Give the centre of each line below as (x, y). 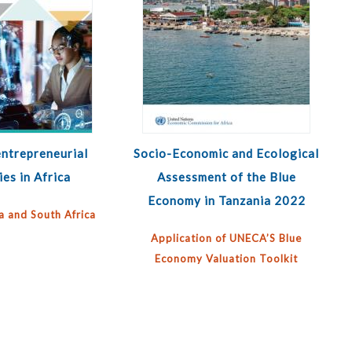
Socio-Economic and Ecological (227, 153)
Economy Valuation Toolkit (227, 258)
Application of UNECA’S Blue (227, 238)
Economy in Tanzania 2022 (226, 200)
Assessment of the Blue (226, 177)
